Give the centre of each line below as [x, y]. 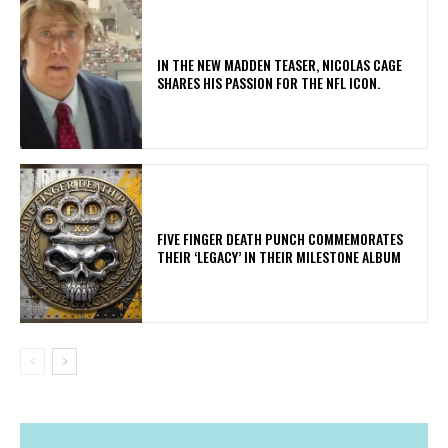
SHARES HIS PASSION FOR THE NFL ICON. [269, 82]
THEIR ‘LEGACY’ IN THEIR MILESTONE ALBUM [279, 256]
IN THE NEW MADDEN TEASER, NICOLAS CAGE [280, 64]
